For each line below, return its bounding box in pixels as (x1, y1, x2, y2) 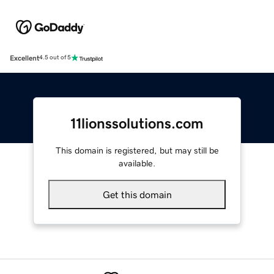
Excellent (10, 54, 39, 62)
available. (119, 158, 155, 168)
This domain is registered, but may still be (55, 146, 219, 155)
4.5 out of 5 (39, 54, 71, 61)
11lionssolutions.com (70, 116, 204, 131)
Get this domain (102, 189, 172, 199)
